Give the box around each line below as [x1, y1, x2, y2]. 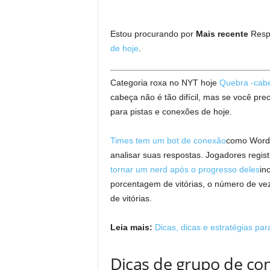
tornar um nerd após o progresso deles [110, 165, 260, 174]
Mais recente [195, 29, 248, 39]
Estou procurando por [110, 29, 196, 39]
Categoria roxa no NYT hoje [110, 78, 219, 87]
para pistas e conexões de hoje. [110, 107, 232, 116]
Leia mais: [110, 222, 152, 232]
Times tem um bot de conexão [110, 136, 226, 145]
